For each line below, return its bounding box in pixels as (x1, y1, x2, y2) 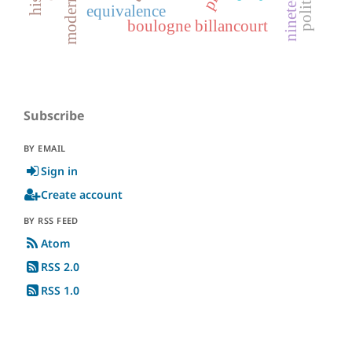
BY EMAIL (24, 141, 66, 154)
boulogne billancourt (126, 16, 268, 35)
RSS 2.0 (41, 258, 79, 274)
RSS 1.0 (41, 282, 79, 298)
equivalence (86, 2, 167, 20)
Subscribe (24, 106, 84, 124)
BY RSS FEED (24, 214, 79, 226)
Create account (41, 186, 123, 202)
